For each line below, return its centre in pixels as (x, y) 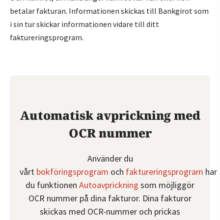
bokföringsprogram (71, 171)
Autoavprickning (109, 185)
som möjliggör (166, 185)
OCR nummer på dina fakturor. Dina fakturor (110, 198)
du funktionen (52, 185)
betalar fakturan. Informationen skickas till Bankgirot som (109, 11)
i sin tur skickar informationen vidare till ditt (84, 24)
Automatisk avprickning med (110, 115)
